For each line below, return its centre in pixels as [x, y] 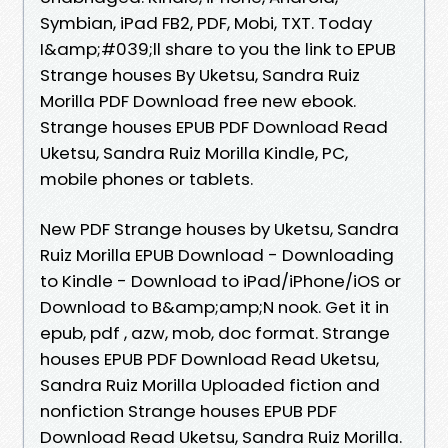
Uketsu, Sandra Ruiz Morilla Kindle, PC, [194, 152]
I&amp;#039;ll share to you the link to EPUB [218, 48]
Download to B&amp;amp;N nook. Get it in [214, 306]
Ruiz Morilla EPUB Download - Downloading [217, 254]
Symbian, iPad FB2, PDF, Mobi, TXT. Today [206, 22]
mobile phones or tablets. [146, 178]
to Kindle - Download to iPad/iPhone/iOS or [220, 280]
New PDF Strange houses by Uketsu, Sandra [219, 228]
